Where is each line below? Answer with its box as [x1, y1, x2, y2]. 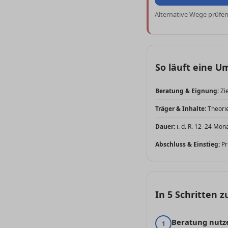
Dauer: [155, 122, 175, 131]
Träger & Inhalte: [155, 104, 206, 113]
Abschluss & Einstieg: [155, 140, 220, 149]
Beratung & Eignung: [155, 87, 219, 95]
